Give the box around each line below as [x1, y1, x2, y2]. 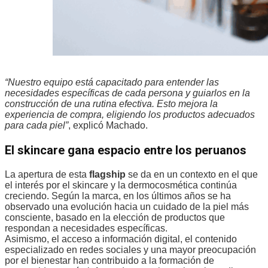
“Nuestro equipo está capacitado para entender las [5, 77, 219, 88]
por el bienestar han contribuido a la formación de [5, 255, 214, 266]
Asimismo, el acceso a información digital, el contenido [5, 234, 237, 245]
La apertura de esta [5, 169, 89, 180]
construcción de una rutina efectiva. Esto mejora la [5, 99, 218, 109]
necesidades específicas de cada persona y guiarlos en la [5, 88, 250, 99]
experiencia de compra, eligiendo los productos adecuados [5, 109, 255, 120]
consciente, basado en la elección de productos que [5, 212, 225, 223]
